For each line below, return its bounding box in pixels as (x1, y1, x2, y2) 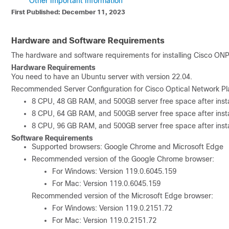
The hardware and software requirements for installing (11, 51, 194, 59)
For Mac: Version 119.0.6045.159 (52, 179, 161, 188)
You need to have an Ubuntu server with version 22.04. (11, 73, 192, 81)
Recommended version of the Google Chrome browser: (32, 155, 214, 163)
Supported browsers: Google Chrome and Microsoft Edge (32, 143, 223, 151)
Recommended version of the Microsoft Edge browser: (32, 192, 213, 200)
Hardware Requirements (11, 63, 96, 72)
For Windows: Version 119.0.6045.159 (52, 167, 176, 175)
